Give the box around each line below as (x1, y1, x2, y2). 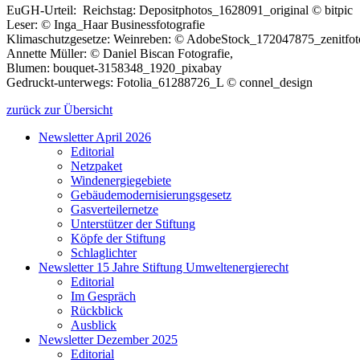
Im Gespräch (71, 288, 136, 303)
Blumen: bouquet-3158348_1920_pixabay (6, 60, 222, 75)
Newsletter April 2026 (39, 129, 151, 144)
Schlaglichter (71, 245, 137, 260)
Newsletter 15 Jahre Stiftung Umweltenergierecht (39, 260, 288, 274)
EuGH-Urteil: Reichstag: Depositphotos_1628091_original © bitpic (6, 2, 353, 17)
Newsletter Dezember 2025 (39, 332, 178, 346)
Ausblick (71, 317, 117, 332)
